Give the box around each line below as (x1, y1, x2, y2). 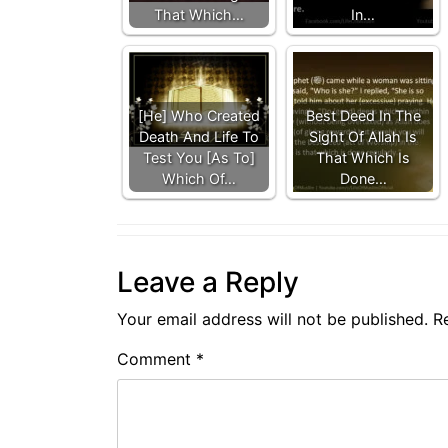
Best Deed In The (305, 106, 421, 124)
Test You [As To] (143, 148, 255, 166)
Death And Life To (139, 127, 259, 145)
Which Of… (162, 169, 236, 187)
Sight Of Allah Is (309, 127, 417, 145)
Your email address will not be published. (117, 308, 428, 329)
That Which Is (316, 148, 410, 166)
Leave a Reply (117, 264, 299, 299)
